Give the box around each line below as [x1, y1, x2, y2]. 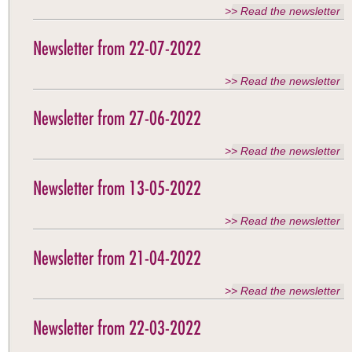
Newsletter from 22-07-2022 [33, 36, 201, 60]
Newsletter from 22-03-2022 [33, 316, 201, 339]
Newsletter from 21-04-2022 [33, 246, 201, 269]
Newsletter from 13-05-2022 [33, 176, 201, 200]
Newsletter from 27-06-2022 [33, 106, 201, 130]
